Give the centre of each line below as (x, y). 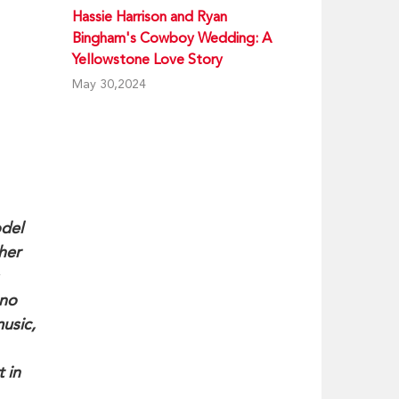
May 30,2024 (109, 84)
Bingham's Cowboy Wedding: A (172, 38)
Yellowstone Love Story (147, 59)
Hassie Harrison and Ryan (150, 16)
